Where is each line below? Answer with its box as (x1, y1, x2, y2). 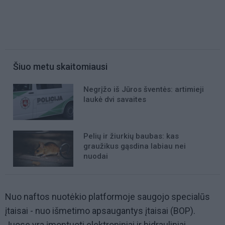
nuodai (83, 152, 108, 161)
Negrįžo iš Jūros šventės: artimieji (83, 85, 204, 94)
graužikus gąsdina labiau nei (83, 142, 186, 151)
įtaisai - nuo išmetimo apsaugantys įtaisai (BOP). (5, 205, 195, 216)
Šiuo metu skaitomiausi (13, 61, 107, 72)
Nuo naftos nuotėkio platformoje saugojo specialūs (5, 191, 210, 202)
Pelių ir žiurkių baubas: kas (83, 132, 179, 141)
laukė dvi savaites (83, 95, 146, 104)
